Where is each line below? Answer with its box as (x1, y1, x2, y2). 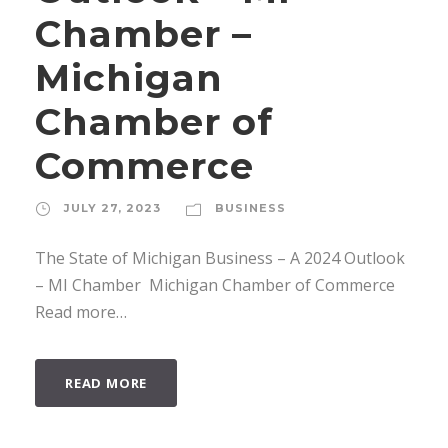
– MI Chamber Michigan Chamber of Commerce (35, 273, 395, 296)
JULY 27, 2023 (64, 200, 161, 215)
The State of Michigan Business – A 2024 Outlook (35, 246, 405, 269)
